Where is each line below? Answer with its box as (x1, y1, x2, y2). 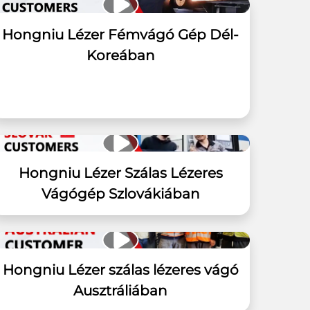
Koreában (86, 47, 155, 64)
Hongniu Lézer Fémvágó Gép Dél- (2, 26, 239, 43)
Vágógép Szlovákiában (41, 185, 200, 202)
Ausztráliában (73, 282, 167, 299)
